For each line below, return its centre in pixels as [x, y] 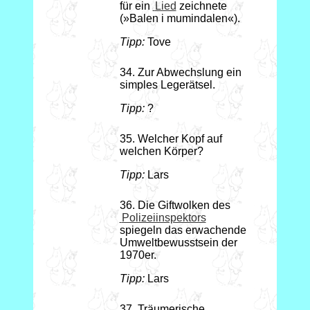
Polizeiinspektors [164, 218]
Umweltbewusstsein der [178, 243]
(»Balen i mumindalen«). [180, 19]
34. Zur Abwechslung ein [180, 73]
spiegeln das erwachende [183, 230]
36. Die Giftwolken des [175, 206]
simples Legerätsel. [167, 85]
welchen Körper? [161, 152]
